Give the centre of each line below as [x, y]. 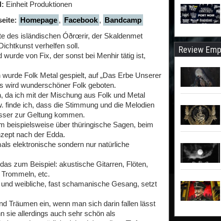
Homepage [39, 20]
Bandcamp [123, 20]
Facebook [81, 20]
